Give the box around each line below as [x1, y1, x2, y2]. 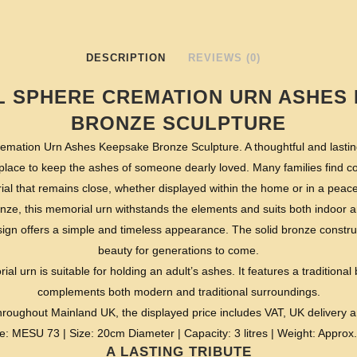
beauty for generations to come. [98, 244, 259, 257]
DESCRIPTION [85, 52, 166, 64]
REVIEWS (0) [187, 52, 261, 64]
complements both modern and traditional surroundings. [37, 285, 320, 298]
